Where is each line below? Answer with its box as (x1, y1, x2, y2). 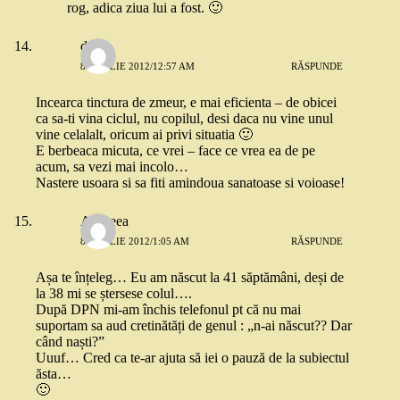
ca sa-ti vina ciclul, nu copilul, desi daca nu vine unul (36, 111, 333, 126)
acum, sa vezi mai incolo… (36, 159, 188, 174)
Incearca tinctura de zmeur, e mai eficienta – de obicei (36, 95, 337, 110)
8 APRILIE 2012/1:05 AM (80, 235, 189, 246)
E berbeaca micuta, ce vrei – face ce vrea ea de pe (36, 143, 315, 158)
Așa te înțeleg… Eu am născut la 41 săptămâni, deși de (36, 270, 344, 285)
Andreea (80, 213, 129, 229)
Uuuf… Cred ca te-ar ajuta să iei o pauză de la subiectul (36, 350, 349, 365)
